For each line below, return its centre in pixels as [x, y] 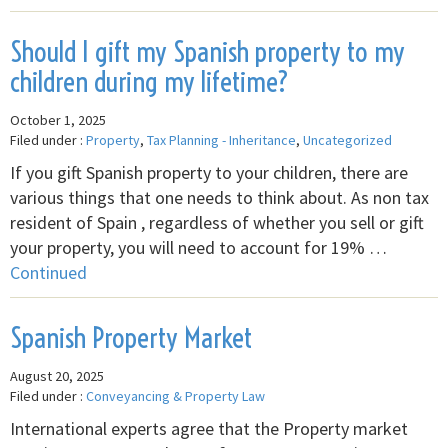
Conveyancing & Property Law [175, 395]
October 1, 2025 [58, 119]
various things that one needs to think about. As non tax [219, 197]
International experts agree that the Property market [209, 428]
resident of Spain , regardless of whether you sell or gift [217, 222]
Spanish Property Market [131, 337]
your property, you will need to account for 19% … [198, 247]
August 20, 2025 [57, 375]
